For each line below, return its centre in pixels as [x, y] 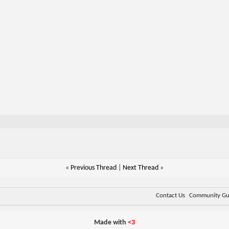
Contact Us [171, 196]
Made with [111, 223]
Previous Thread [93, 168]
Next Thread [140, 168]
